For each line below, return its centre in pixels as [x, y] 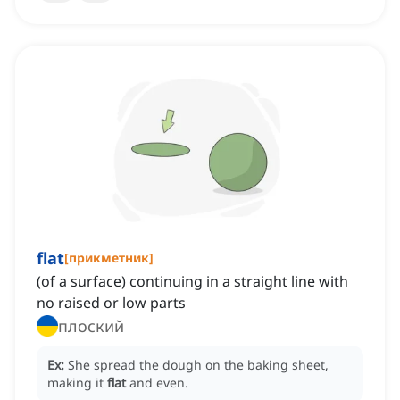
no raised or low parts [111, 303]
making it [77, 383]
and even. [159, 383]
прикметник [109, 258]
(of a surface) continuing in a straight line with [192, 282]
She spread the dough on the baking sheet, [198, 365]
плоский [91, 326]
